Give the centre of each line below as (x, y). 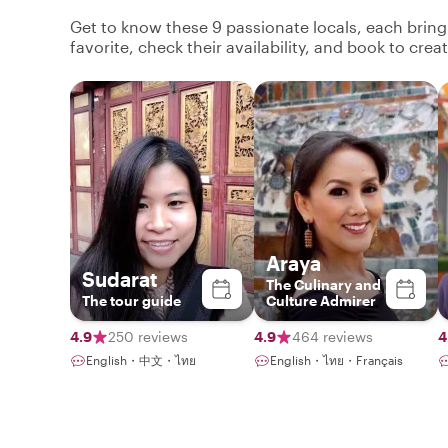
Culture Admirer (321, 300)
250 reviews (148, 336)
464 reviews (332, 336)
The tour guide (131, 300)
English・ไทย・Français (336, 359)
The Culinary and (323, 284)
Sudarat (120, 278)
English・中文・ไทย (141, 359)
